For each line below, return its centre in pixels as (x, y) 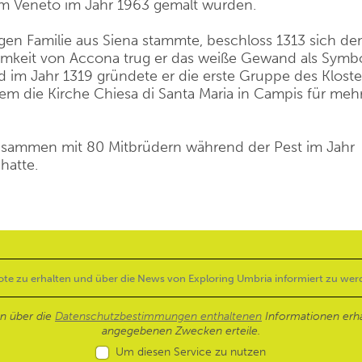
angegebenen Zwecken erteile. (181, 331)
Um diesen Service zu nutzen (191, 352)
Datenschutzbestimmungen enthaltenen (158, 316)
